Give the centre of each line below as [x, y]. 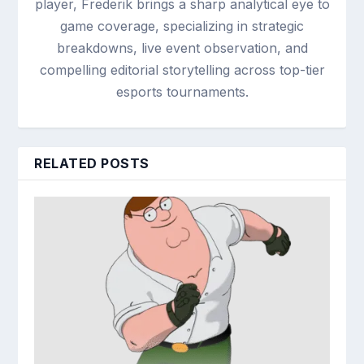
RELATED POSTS [92, 163]
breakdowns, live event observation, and [182, 48]
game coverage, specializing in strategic [182, 26]
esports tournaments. [182, 91]
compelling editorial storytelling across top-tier [182, 69]
